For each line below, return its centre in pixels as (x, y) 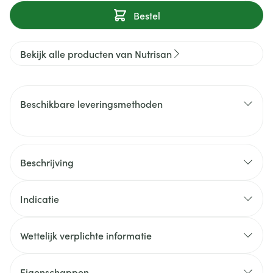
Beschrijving (47, 162)
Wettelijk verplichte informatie (86, 235)
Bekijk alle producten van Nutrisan (96, 54)
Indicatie (40, 199)
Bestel (147, 15)
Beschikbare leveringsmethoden (91, 104)
